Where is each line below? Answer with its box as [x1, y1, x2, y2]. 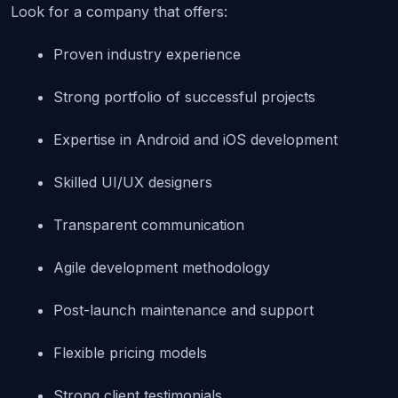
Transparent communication [53, 216, 244, 235]
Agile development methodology [53, 259, 270, 277]
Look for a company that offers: [11, 3, 227, 21]
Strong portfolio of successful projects [53, 88, 315, 107]
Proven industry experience [53, 45, 241, 64]
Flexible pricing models [53, 344, 207, 362]
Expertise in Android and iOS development [53, 131, 338, 149]
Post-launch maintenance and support [53, 301, 314, 320]
